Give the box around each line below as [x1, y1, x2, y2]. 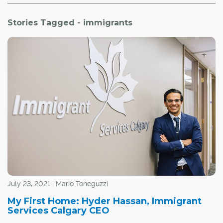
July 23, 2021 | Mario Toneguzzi [7, 179, 108, 188]
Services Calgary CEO [7, 205, 110, 216]
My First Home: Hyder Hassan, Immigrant [7, 195, 202, 207]
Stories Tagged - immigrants [7, 18, 132, 27]
